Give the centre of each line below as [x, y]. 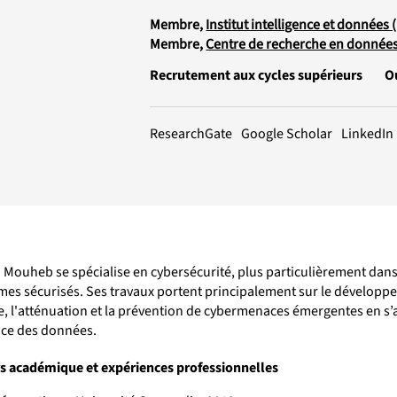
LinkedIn [368, 133]
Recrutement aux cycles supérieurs [257, 75]
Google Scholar [287, 133]
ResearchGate [191, 133]
